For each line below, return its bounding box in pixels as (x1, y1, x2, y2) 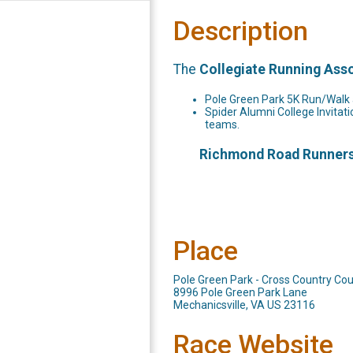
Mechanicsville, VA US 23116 (173, 299, 315, 312)
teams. (205, 118, 240, 132)
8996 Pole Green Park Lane (173, 286, 307, 299)
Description (173, 16, 308, 46)
